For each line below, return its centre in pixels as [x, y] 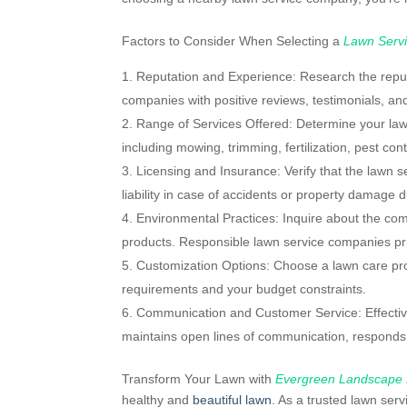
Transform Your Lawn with [199, 379]
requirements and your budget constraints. [244, 289]
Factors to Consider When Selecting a [233, 41]
